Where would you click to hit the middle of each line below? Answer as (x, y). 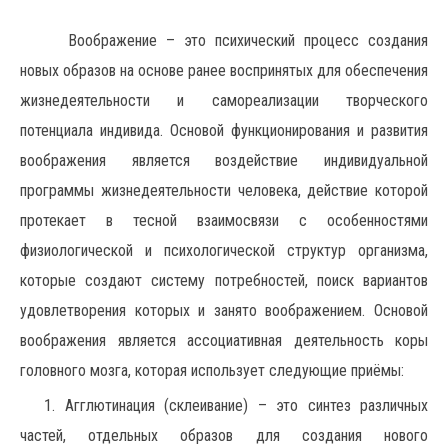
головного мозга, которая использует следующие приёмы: (212, 370)
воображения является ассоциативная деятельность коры (224, 340)
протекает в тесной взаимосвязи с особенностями (224, 220)
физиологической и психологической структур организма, (224, 250)
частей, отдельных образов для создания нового (224, 435)
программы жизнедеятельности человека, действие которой (224, 190)
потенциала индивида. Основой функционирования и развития (224, 130)
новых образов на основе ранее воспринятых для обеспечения (224, 70)
